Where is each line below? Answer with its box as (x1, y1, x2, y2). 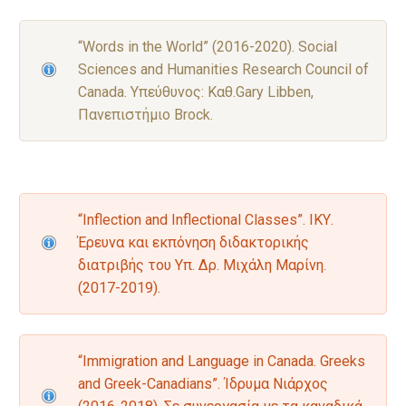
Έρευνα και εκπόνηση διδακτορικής (78, 234, 309, 252)
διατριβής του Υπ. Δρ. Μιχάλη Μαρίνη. (78, 256, 326, 275)
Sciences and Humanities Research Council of (78, 61, 369, 79)
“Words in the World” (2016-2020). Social (78, 38, 337, 56)
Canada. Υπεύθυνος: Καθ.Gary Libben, (78, 83, 314, 101)
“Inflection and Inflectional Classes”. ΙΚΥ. (78, 211, 333, 229)
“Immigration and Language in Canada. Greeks (78, 353, 365, 371)
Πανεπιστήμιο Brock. (78, 106, 213, 124)
